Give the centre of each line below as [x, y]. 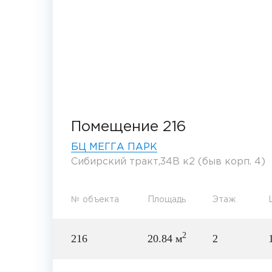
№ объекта [95, 199]
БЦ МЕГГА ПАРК [114, 147]
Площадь [167, 199]
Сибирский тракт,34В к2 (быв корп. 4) [168, 161]
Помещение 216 [128, 127]
